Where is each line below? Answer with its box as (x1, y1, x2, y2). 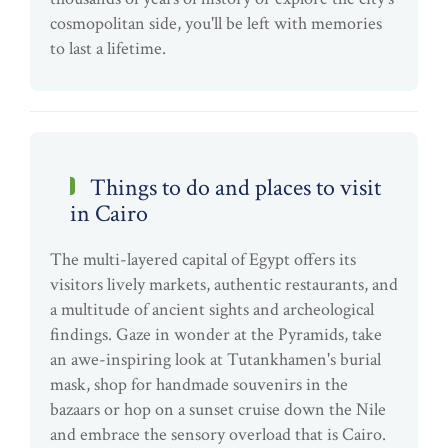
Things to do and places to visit (75, 172, 381, 203)
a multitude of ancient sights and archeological (50, 298, 374, 321)
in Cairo (70, 198, 148, 229)
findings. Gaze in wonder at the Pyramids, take (50, 323, 382, 346)
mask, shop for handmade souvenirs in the (50, 373, 348, 396)
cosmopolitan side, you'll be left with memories (50, 12, 382, 35)
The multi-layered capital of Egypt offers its (50, 248, 356, 271)
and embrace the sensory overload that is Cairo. (50, 423, 386, 446)
